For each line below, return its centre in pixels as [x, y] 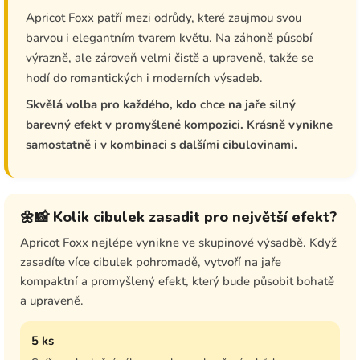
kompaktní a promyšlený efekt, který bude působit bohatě [177, 282]
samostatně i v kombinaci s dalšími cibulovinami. [162, 145]
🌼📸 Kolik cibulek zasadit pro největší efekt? [178, 217]
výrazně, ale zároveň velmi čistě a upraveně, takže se [170, 58]
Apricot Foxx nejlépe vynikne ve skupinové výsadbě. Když [178, 243]
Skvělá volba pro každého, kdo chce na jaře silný [161, 105]
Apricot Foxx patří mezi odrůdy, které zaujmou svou [164, 18]
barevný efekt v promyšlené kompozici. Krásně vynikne [179, 125]
